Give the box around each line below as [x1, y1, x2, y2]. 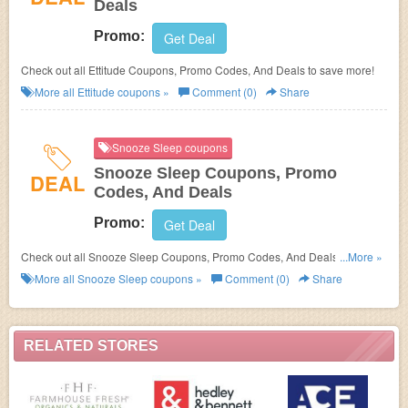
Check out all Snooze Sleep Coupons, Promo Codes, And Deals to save [21, 249, 376, 264]
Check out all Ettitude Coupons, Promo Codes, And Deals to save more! [21, 62, 374, 77]
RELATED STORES [24, 338, 158, 353]
